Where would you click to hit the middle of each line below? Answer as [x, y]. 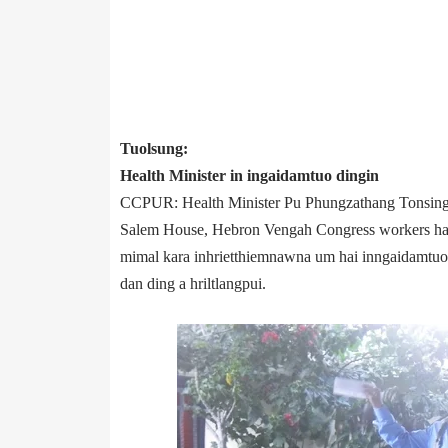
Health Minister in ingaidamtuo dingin [249, 175]
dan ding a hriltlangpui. [192, 283]
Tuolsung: [153, 148]
